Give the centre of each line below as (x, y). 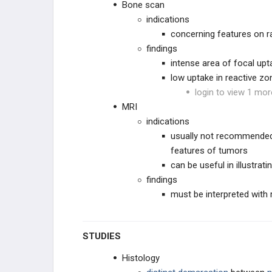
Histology (141, 258)
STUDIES (105, 236)
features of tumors (209, 151)
